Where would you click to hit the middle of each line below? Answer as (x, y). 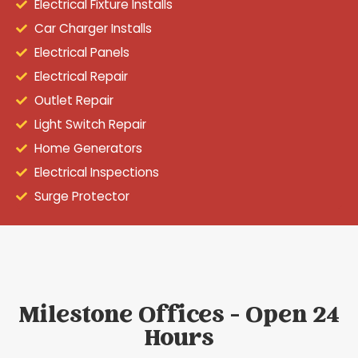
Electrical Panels (82, 52)
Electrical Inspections (96, 172)
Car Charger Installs (93, 28)
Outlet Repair (74, 100)
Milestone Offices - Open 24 (179, 316)
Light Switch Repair (90, 124)
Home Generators (88, 148)
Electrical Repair (81, 76)
